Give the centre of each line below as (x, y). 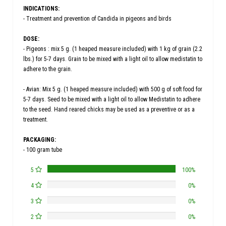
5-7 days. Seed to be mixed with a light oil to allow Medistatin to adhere (112, 99)
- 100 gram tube (43, 150)
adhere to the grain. (48, 69)
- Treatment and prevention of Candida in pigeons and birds (97, 19)
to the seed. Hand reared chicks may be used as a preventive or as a (109, 109)
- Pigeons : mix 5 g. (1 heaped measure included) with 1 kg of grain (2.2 (113, 49)
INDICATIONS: (41, 9)
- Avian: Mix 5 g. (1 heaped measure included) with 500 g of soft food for (113, 89)
